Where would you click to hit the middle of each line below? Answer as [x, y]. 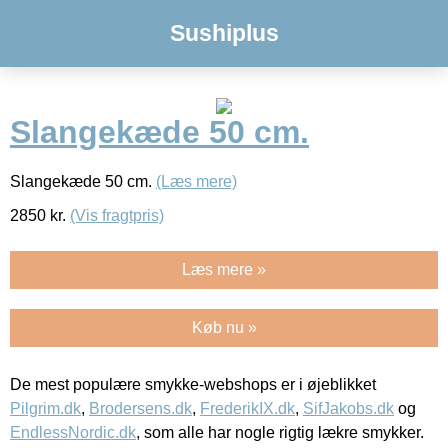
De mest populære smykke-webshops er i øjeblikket [193, 384]
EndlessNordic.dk [73, 432]
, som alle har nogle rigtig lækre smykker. [280, 432]
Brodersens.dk [140, 408]
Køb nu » [224, 327]
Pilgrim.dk [45, 408]
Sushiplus [224, 33]
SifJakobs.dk [348, 408]
